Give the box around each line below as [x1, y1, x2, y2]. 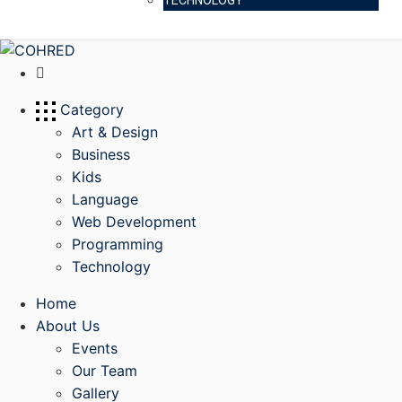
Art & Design [72, 123, 158, 142]
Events [72, 339, 118, 358]
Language [72, 190, 138, 209]
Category [56, 100, 124, 119]
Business [72, 145, 130, 164]
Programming [72, 235, 163, 254]
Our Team [72, 362, 137, 380]
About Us [36, 317, 100, 336]
